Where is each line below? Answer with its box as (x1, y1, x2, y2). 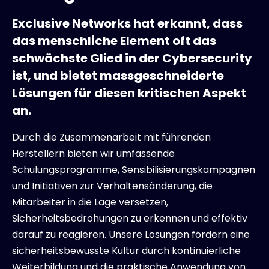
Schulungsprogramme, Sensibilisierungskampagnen (12, 162, 255, 177)
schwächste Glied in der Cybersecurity (12, 49, 252, 67)
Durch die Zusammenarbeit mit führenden (12, 130, 211, 144)
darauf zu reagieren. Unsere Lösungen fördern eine (12, 227, 250, 241)
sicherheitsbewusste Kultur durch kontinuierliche (12, 243, 241, 258)
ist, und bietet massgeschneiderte (12, 67, 224, 84)
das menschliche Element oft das (12, 32, 216, 49)
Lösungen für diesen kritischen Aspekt (12, 84, 246, 101)
